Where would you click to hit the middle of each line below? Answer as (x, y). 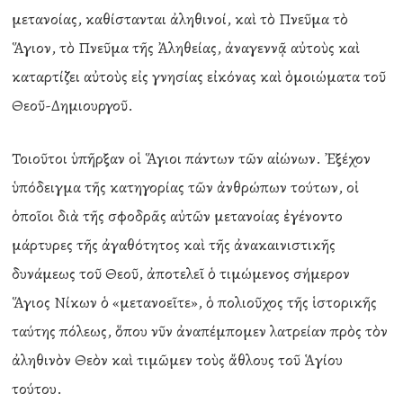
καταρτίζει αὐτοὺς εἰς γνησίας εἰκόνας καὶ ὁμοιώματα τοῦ (199, 76)
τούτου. (37, 389)
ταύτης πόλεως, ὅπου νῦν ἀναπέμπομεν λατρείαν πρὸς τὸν (200, 331)
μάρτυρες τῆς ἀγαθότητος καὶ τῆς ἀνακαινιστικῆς (174, 245)
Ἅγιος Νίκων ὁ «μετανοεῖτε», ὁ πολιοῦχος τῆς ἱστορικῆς (195, 302)
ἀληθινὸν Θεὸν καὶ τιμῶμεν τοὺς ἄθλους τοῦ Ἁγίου (178, 360)
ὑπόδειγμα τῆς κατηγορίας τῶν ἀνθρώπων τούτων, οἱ (186, 187)
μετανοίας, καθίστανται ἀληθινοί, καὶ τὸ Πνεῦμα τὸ (180, 19)
